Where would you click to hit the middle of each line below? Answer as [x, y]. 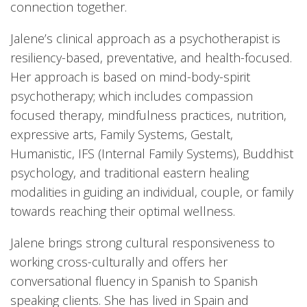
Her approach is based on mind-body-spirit [130, 77]
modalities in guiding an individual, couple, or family [152, 192]
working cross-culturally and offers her [119, 262]
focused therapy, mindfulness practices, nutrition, [148, 115]
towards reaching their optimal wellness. [124, 211]
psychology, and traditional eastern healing [130, 173]
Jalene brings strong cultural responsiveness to [143, 243]
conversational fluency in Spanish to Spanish [134, 281]
